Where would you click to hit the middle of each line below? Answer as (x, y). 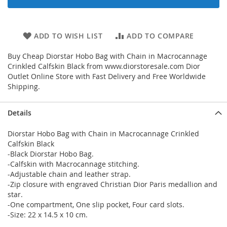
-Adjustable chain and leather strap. (69, 174)
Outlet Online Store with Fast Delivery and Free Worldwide (107, 76)
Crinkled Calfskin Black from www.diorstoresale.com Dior (104, 66)
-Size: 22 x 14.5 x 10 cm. (48, 215)
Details (20, 113)
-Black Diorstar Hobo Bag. (51, 154)
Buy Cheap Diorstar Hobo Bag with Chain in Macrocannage (107, 56)
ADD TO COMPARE (160, 36)
